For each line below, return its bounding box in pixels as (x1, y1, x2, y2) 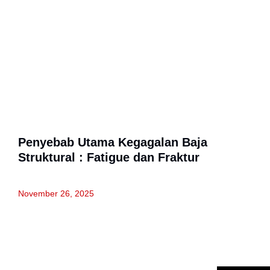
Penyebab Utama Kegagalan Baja (18, 136, 207, 149)
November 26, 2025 (18, 189, 94, 198)
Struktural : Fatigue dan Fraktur (18, 151, 199, 164)
